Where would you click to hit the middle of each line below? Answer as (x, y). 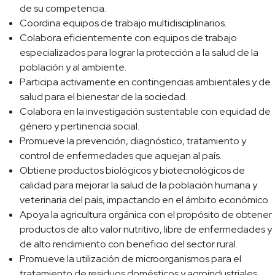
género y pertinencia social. (79, 126)
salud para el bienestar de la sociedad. (103, 97)
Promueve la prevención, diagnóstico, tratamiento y (133, 141)
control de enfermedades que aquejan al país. (121, 156)
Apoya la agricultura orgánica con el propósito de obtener (146, 215)
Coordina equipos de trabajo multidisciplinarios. (123, 23)
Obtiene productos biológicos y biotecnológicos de (132, 171)
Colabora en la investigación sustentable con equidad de (145, 112)
